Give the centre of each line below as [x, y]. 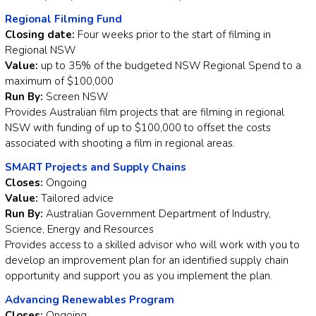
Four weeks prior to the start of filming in [173, 35]
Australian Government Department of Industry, [158, 214]
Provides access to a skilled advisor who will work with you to [152, 245]
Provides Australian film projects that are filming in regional [145, 113]
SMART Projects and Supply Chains [96, 168]
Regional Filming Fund [63, 19]
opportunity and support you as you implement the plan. [139, 276]
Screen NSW [77, 97]
